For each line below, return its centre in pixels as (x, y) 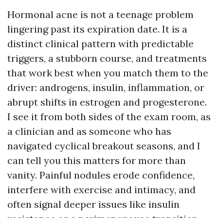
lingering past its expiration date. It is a (97, 29)
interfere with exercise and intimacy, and (101, 190)
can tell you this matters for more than (97, 160)
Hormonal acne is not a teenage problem (100, 14)
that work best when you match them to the (108, 73)
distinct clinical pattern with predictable (100, 44)
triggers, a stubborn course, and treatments (107, 58)
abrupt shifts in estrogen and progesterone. (107, 102)
